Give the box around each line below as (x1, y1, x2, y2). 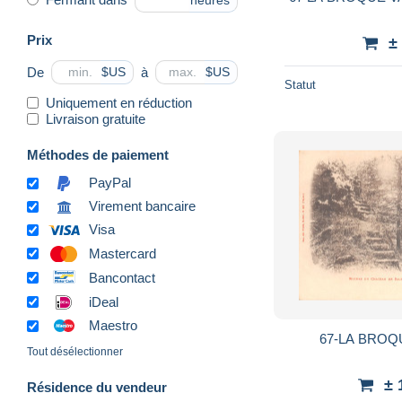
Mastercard (89, 245, 156, 261)
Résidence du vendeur (27, 380, 167, 396)
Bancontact (89, 269, 155, 285)
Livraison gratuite (46, 110, 145, 127)
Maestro (89, 318, 137, 334)
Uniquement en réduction (46, 94, 192, 110)
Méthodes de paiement (27, 146, 169, 162)
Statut (284, 77, 316, 92)
